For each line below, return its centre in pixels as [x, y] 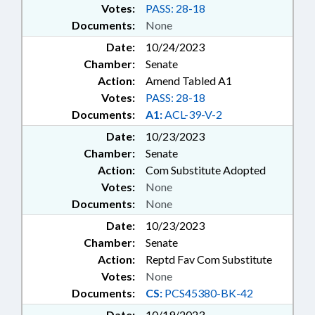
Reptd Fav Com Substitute [209, 259]
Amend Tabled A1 [189, 81]
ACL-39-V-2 [192, 115]
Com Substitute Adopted [206, 170]
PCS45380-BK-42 [208, 293]
